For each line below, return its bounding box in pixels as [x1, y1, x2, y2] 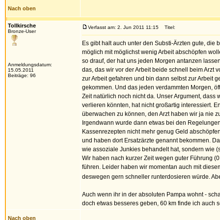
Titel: [160, 25, 175, 30]
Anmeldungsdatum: [8, 62, 52, 67]
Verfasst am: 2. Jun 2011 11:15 [88, 25, 159, 30]
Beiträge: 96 [8, 73, 36, 78]
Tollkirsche [8, 23, 36, 28]
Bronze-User [8, 28, 36, 34]
